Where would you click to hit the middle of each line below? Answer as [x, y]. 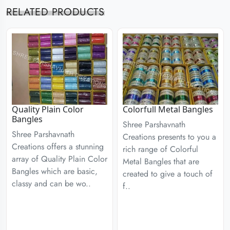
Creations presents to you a [169, 137]
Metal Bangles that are [161, 161]
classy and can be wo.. [51, 184]
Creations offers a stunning [58, 147]
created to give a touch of [168, 174]
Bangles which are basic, [55, 171]
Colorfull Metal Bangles [168, 109]
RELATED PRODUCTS [55, 12]
